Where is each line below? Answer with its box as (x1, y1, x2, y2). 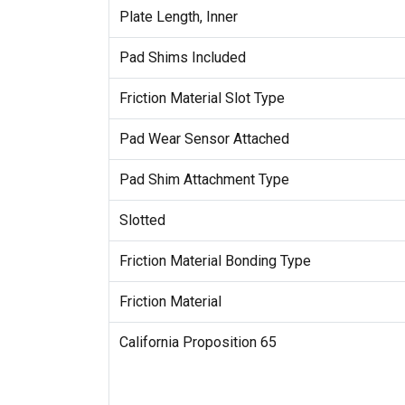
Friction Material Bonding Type (118, 252, 311, 270)
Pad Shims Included (118, 49, 246, 67)
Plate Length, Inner (118, 8, 238, 26)
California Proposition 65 (118, 334, 277, 352)
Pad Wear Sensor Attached (118, 130, 289, 148)
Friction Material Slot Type (118, 89, 285, 108)
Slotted (118, 212, 165, 230)
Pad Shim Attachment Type (118, 171, 289, 189)
